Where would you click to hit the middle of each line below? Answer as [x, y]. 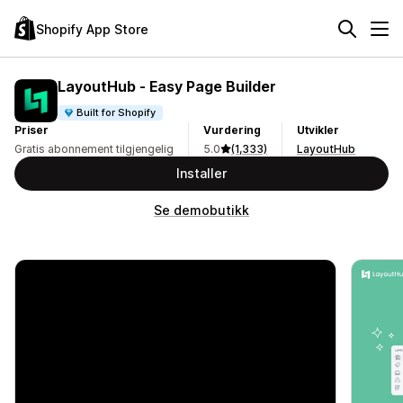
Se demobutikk [201, 210]
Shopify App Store [92, 29]
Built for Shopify [116, 112]
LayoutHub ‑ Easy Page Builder [167, 86]
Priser [31, 130]
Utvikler [318, 130]
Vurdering [232, 130]
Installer [201, 173]
